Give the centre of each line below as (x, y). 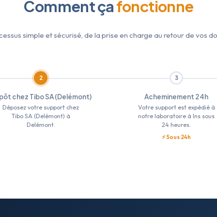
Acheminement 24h (176, 97)
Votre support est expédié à (176, 108)
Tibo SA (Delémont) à (41, 116)
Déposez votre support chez (41, 108)
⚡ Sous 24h (176, 137)
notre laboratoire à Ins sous (176, 116)
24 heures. (176, 125)
